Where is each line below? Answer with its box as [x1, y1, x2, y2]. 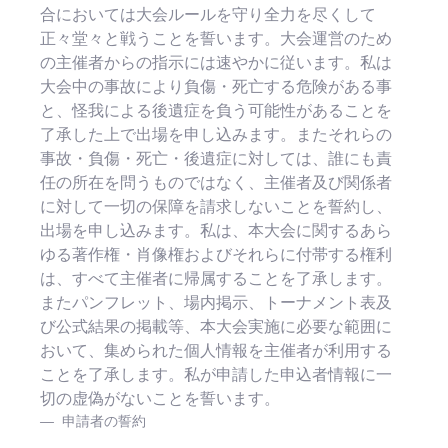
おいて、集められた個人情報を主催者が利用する [40, 340, 392, 362]
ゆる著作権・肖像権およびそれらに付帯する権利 [40, 244, 392, 266]
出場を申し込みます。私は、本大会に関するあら [40, 220, 392, 242]
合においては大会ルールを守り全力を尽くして [40, 4, 376, 26]
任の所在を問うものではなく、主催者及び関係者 [40, 172, 392, 194]
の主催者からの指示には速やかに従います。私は [40, 52, 392, 74]
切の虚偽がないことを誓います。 [40, 388, 280, 410]
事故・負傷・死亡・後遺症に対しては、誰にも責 [40, 148, 392, 170]
